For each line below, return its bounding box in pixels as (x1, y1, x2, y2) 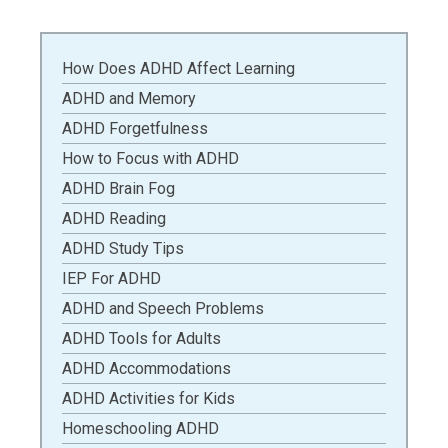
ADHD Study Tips (62, 239, 184, 258)
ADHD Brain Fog (62, 179, 175, 198)
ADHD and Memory (62, 89, 196, 108)
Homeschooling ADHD (62, 419, 219, 438)
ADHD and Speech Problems (62, 299, 264, 318)
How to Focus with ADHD (62, 149, 239, 168)
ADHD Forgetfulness (62, 119, 208, 138)
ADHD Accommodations (62, 359, 231, 378)
